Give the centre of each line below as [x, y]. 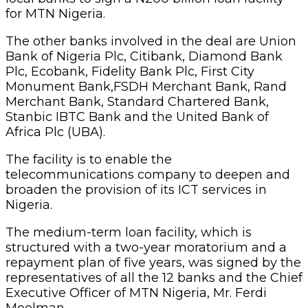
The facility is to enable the [89, 159]
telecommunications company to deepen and [148, 174]
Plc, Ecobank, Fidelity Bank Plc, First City [130, 71]
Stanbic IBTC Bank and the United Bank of [137, 117]
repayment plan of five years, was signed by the [153, 262]
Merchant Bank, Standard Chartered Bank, [137, 101]
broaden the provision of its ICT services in [136, 189]
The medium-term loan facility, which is [129, 232]
